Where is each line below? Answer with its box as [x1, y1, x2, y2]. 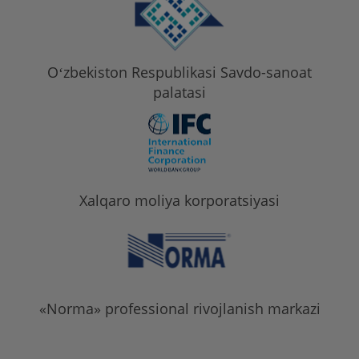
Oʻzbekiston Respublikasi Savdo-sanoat [47, 63, 312, 82]
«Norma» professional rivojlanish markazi [38, 299, 321, 318]
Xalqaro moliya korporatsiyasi [79, 191, 280, 210]
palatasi [153, 83, 206, 102]
